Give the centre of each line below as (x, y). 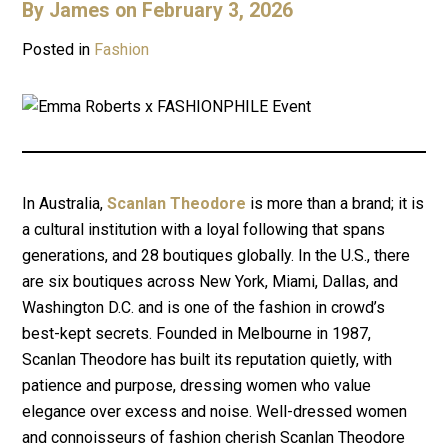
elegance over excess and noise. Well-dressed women (215, 411)
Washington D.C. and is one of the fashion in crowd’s (204, 307)
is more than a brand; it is (335, 203)
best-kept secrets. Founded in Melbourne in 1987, (197, 333)
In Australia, (65, 203)
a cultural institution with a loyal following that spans (204, 229)
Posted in (58, 49)
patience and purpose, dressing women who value (197, 385)
